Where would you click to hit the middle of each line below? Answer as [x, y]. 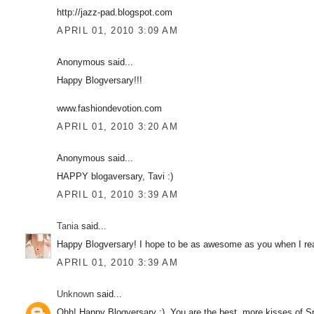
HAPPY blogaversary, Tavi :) [115, 176]
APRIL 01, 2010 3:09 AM [118, 30]
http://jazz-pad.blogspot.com [115, 12]
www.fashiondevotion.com [110, 108]
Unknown [76, 294]
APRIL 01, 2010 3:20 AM [118, 126]
